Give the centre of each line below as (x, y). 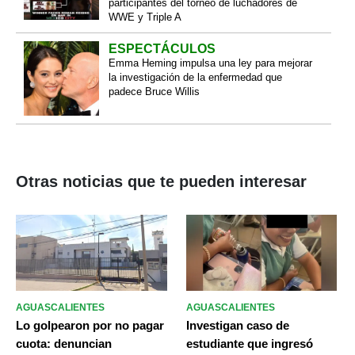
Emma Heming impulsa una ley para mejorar (210, 63)
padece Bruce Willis (154, 91)
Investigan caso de (237, 325)
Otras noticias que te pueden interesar (161, 182)
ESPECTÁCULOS (162, 48)
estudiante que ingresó (249, 343)
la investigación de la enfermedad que (195, 77)
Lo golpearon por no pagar (90, 325)
